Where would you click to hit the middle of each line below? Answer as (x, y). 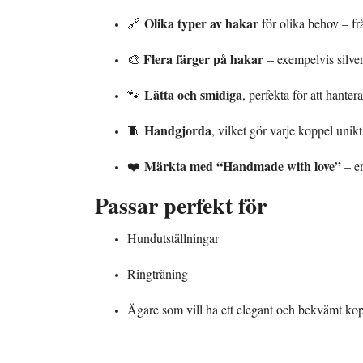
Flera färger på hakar (203, 59)
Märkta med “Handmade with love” (243, 166)
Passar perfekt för (181, 206)
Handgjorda (178, 130)
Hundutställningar (173, 238)
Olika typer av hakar (201, 23)
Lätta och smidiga (193, 95)
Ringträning (158, 274)
